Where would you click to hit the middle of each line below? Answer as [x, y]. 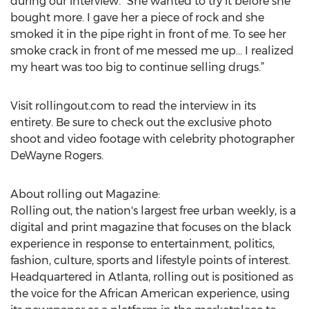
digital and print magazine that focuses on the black [151, 227]
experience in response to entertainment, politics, [142, 244]
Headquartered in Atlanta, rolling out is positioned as [152, 277]
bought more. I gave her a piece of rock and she [137, 18]
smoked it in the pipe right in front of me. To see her [148, 34]
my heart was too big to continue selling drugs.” [137, 67]
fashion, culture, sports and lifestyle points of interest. [150, 260]
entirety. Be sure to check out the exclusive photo [141, 122]
